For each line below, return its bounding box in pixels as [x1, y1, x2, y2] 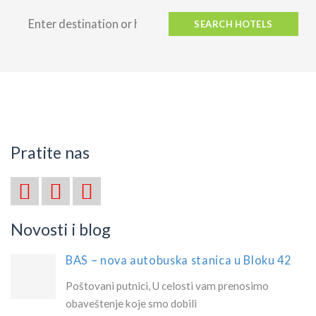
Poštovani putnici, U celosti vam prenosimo [66, 279, 269, 292]
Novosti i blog [11, 219, 111, 239]
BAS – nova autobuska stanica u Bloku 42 [66, 253, 291, 267]
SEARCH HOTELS [194, 18, 273, 30]
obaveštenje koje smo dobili [66, 296, 197, 310]
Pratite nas [11, 142, 90, 162]
